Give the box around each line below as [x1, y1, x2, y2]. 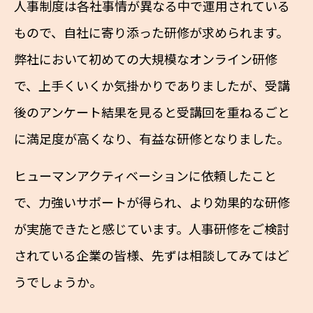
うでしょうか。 [14, 272, 102, 291]
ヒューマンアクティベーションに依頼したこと [14, 166, 277, 185]
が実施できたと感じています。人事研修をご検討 [14, 219, 289, 238]
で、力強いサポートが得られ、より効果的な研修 [14, 193, 290, 212]
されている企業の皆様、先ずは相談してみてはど [14, 246, 289, 265]
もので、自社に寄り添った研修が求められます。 [14, 23, 289, 42]
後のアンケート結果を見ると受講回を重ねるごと [14, 103, 290, 122]
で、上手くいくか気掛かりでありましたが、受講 [14, 76, 290, 95]
